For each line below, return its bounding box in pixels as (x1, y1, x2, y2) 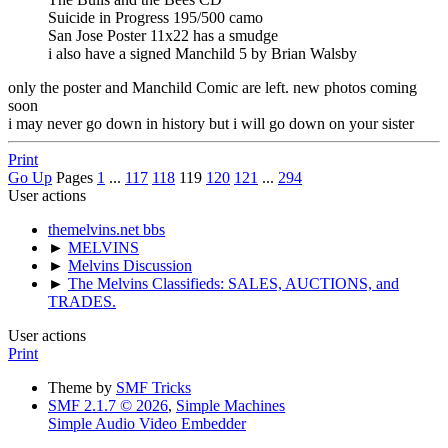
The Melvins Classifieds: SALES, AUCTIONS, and (68, 274, 399, 292)
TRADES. (48, 292, 116, 310)
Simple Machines (176, 396, 285, 414)
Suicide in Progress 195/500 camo (48, 8, 263, 26)
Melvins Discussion (68, 256, 192, 274)
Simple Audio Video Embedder (48, 414, 246, 432)
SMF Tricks (116, 378, 191, 396)
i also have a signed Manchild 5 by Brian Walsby (48, 44, 357, 62)
